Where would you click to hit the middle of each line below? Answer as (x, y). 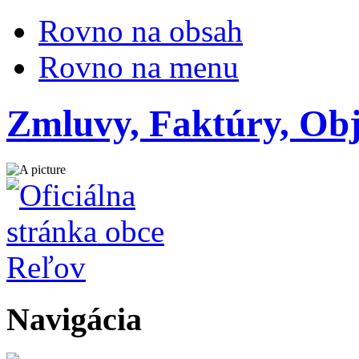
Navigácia (74, 319)
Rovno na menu (139, 67)
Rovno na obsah (141, 31)
